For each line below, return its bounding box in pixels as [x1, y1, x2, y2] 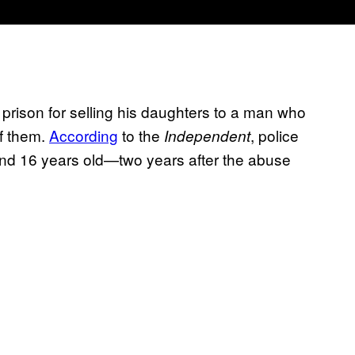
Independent [164, 125, 250, 147]
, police [250, 124, 299, 147]
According [49, 124, 118, 147]
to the [118, 124, 164, 147]
